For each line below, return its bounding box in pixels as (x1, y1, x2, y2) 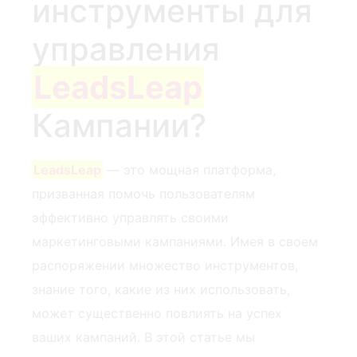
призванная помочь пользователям (32, 185, 255, 202)
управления (32, 29, 220, 69)
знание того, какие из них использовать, (32, 280, 290, 297)
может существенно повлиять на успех (32, 304, 282, 321)
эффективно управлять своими (32, 209, 229, 226)
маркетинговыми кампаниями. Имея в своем (32, 233, 318, 249)
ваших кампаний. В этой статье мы (32, 328, 255, 345)
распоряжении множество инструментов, (32, 257, 298, 273)
